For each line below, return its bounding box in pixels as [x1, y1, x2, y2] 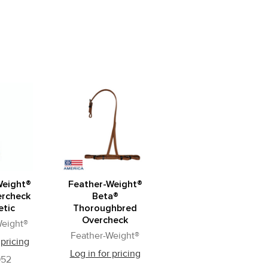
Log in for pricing [69, 248, 141, 260]
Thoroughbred [73, 202, 138, 214]
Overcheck [82, 214, 129, 226]
